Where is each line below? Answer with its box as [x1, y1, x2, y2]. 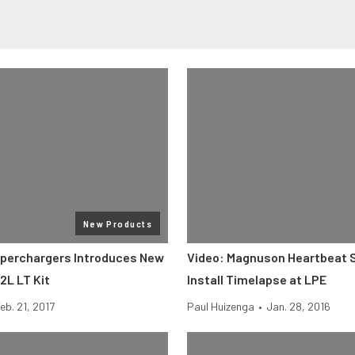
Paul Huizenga [187, 300, 254, 313]
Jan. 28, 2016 [266, 300, 330, 313]
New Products [82, 218, 152, 229]
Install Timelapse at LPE [187, 272, 326, 287]
